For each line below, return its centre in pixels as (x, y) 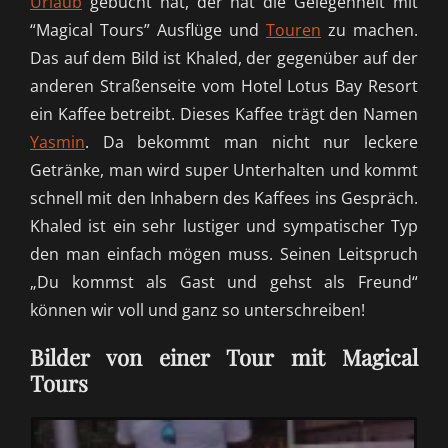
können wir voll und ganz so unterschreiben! (197, 310)
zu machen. (369, 30)
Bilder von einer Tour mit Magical (224, 357)
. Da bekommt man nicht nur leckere (251, 142)
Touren (293, 30)
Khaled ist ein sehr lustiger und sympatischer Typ (224, 226)
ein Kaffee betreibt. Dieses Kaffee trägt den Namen (224, 114)
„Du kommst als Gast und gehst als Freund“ (224, 282)
